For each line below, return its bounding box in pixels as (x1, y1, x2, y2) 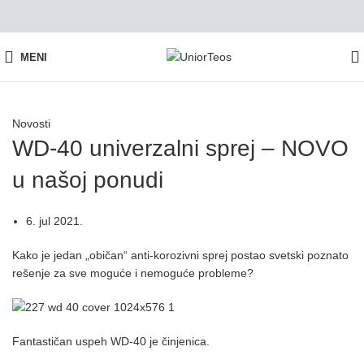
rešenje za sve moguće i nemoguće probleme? (12, 266, 253, 279)
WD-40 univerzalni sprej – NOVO (12, 136, 349, 161)
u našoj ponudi (12, 167, 163, 193)
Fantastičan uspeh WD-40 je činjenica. (12, 335, 210, 348)
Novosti (12, 117, 50, 130)
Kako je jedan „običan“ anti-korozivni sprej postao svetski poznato (12, 249, 349, 262)
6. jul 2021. (26, 214, 83, 227)
